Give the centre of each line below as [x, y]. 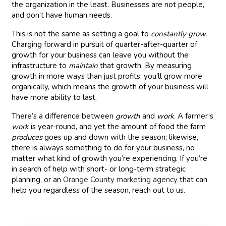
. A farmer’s [194, 116]
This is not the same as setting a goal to [81, 34]
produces [27, 137]
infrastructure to [40, 66]
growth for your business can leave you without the [100, 55]
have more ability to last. [54, 97]
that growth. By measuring [146, 66]
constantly [169, 34]
